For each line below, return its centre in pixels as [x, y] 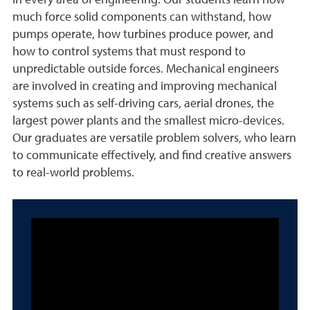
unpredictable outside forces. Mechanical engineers [146, 69]
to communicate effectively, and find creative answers [152, 156]
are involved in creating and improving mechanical [145, 86]
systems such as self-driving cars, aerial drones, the [143, 104]
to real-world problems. [75, 173]
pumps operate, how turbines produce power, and [143, 35]
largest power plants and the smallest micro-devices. [148, 121]
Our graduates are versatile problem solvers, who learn [154, 138]
